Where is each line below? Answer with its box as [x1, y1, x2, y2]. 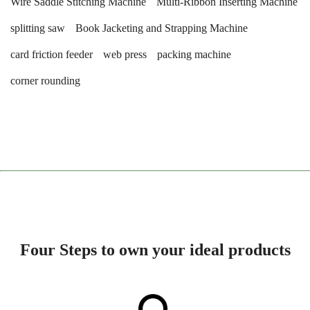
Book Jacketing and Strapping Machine [75, 22, 248, 34]
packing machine [157, 48, 231, 60]
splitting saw [10, 22, 65, 34]
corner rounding [10, 75, 80, 86]
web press [103, 48, 147, 60]
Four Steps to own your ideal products [19, 240, 291, 259]
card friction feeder [10, 48, 93, 60]
